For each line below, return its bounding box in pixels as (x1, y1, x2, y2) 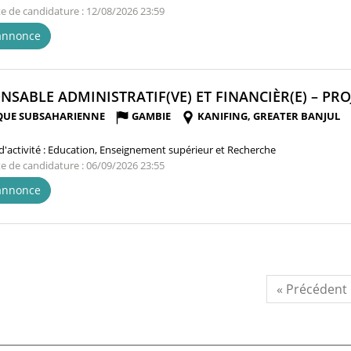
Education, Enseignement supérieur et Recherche (48, 142, 276, 157)
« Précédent (277, 280, 347, 298)
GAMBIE (132, 109, 171, 124)
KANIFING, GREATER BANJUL (197, 109, 340, 124)
